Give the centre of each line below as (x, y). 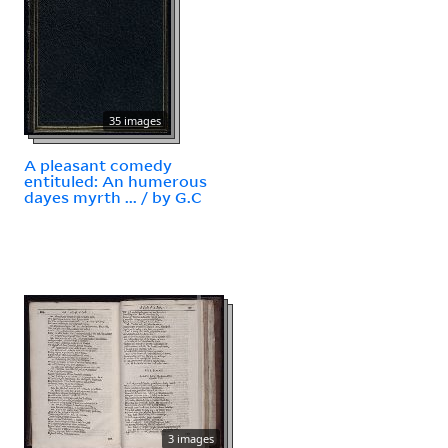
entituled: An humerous (115, 180)
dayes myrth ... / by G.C (113, 196)
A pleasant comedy (98, 164)
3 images (191, 438)
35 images (135, 120)
